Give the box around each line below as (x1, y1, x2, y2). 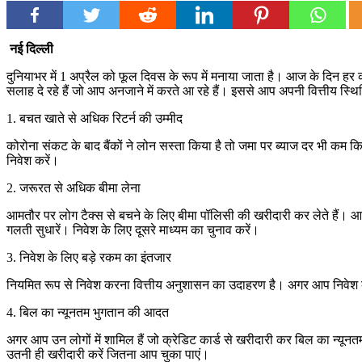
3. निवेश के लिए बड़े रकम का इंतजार (6, 250, 171, 265)
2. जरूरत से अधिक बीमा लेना (6, 181, 141, 196)
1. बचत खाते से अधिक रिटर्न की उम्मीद (6, 112, 183, 126)
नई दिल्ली (6, 42, 57, 57)
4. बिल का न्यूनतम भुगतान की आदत (6, 305, 169, 320)
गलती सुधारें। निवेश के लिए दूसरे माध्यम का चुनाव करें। (6, 223, 259, 238)
